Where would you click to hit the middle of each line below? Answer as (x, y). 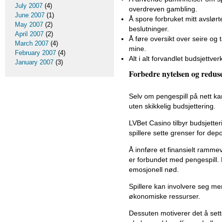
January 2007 (34, 62)
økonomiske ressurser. (165, 196)
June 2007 (30, 15)
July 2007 (29, 6)
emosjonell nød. (154, 170)
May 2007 (29, 25)
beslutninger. (149, 29)
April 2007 (29, 34)
